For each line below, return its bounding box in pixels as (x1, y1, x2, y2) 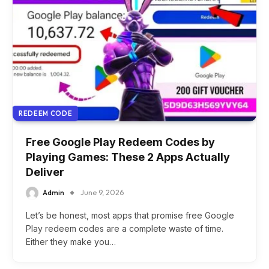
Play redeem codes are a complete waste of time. (26, 223, 223, 234)
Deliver (26, 165, 64, 178)
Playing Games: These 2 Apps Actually (26, 150, 230, 163)
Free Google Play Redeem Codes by (26, 135, 215, 148)
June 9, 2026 (80, 187, 124, 197)
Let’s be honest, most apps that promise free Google (26, 210, 234, 221)
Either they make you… (26, 237, 116, 247)
